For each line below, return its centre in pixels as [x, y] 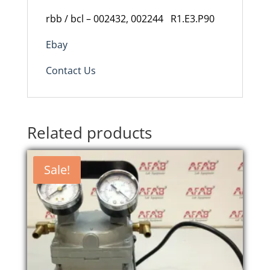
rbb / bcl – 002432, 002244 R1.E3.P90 [131, 19]
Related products [89, 133]
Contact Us [71, 71]
